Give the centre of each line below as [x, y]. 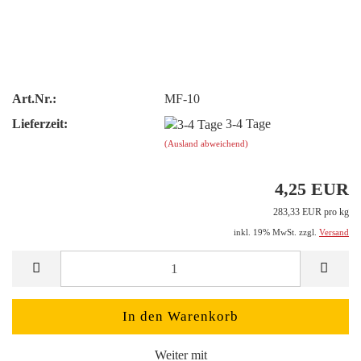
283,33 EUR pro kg [311, 212]
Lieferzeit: [40, 123]
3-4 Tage [249, 123]
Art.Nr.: [34, 98]
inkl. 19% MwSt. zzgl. [276, 232]
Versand [334, 232]
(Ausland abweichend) [207, 143]
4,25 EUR [312, 189]
